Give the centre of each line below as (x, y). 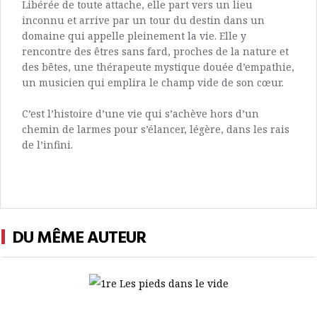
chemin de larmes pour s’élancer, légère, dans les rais (156, 129)
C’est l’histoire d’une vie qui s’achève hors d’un (140, 113)
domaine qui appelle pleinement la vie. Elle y (134, 35)
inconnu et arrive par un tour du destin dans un (143, 20)
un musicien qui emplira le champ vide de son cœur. (153, 82)
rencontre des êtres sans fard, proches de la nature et (155, 51)
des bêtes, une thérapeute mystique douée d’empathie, (158, 67)
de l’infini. (47, 144)
